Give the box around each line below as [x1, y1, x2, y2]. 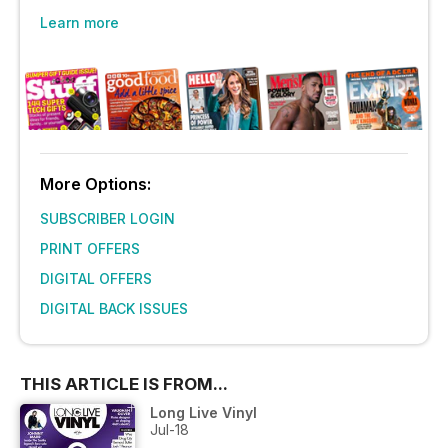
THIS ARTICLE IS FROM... [20, 373, 228, 394]
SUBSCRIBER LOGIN [40, 209, 175, 227]
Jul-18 [150, 420, 189, 438]
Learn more [40, 14, 119, 31]
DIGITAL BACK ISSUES [40, 299, 188, 317]
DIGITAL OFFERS [40, 269, 152, 287]
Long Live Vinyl [150, 403, 257, 421]
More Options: [40, 173, 151, 194]
